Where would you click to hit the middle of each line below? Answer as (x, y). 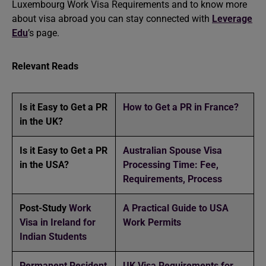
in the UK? (41, 121)
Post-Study (43, 208)
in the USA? (44, 165)
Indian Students (53, 237)
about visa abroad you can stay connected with (112, 19)
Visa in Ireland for (58, 222)
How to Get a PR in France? (181, 107)
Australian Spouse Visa (172, 151)
